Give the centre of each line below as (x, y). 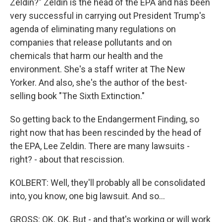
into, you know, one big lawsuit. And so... (87, 196)
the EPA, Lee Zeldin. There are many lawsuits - (100, 146)
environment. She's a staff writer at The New (98, 69)
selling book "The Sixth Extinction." (77, 96)
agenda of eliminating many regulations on (93, 29)
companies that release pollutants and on (91, 42)
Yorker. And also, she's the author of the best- (99, 83)
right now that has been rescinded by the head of (106, 133)
